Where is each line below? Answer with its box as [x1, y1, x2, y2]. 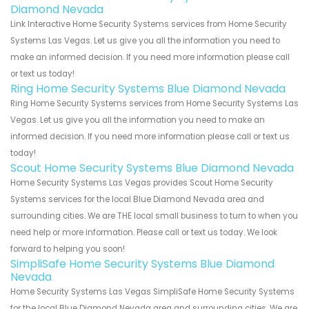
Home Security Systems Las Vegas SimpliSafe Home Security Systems [10, 286, 295, 298]
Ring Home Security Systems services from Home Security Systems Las [10, 98, 299, 110]
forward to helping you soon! [10, 243, 125, 255]
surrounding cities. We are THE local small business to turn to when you [10, 210, 298, 222]
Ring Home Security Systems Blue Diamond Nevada [10, 81, 286, 97]
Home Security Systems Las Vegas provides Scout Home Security [10, 177, 273, 189]
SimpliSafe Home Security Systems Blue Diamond [10, 256, 275, 272]
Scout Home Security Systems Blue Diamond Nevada [10, 160, 294, 177]
